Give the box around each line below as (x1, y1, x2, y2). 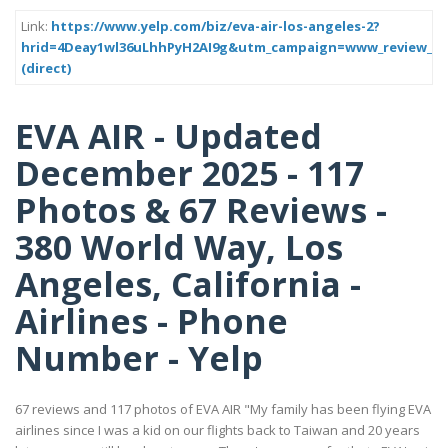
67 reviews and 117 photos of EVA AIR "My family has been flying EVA (15, 400, 431, 419)
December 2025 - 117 (15, 149, 364, 196)
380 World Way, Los (15, 223, 343, 270)
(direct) (21, 59, 71, 77)
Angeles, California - (15, 260, 361, 307)
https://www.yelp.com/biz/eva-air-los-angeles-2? (51, 17, 380, 35)
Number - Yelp (15, 334, 263, 381)
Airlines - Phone (15, 297, 288, 344)
